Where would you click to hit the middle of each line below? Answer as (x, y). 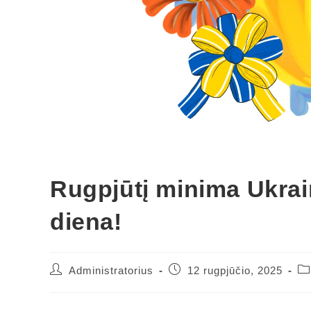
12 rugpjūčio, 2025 (235, 271)
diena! (86, 222)
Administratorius (111, 271)
